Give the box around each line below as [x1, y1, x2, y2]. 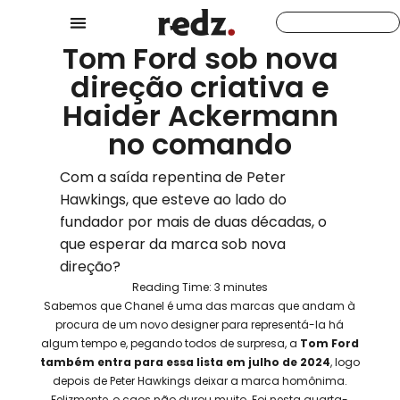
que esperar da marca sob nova [60, 234, 287, 255]
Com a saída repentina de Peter [60, 167, 287, 188]
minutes [222, 279, 268, 296]
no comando [108, 124, 292, 165]
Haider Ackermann [62, 96, 338, 137]
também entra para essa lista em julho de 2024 [39, 354, 330, 371]
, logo [329, 354, 360, 371]
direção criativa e [71, 67, 329, 108]
